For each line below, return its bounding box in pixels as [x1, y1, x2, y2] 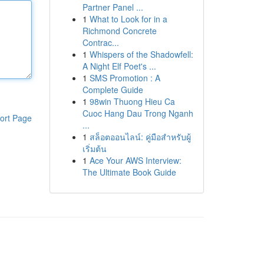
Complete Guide [82, 84, 143, 95]
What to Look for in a [89, 13, 167, 25]
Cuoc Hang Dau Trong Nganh [82, 107, 193, 119]
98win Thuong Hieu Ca [89, 95, 175, 107]
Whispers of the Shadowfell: [89, 48, 193, 60]
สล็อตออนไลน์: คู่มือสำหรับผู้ [89, 131, 191, 143]
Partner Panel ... [82, 1, 143, 13]
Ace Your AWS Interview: [89, 154, 181, 166]
